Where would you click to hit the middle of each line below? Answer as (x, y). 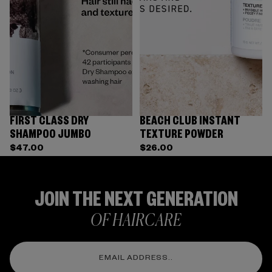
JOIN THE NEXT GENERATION (136, 203)
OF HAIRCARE (136, 221)
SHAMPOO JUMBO (50, 136)
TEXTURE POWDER (182, 136)
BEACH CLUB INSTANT (190, 123)
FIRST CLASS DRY (49, 123)
